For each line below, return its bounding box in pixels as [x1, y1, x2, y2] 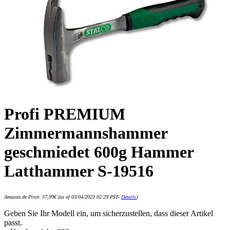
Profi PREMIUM [4, 105, 125, 124]
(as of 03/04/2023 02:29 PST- [56, 194, 121, 200]
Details [121, 194, 136, 200]
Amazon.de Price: [4, 194, 42, 200]
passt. [4, 218, 22, 227]
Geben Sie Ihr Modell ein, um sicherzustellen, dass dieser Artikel [4, 209, 213, 218]
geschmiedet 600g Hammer [4, 143, 194, 162]
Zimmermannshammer [4, 124, 167, 143]
